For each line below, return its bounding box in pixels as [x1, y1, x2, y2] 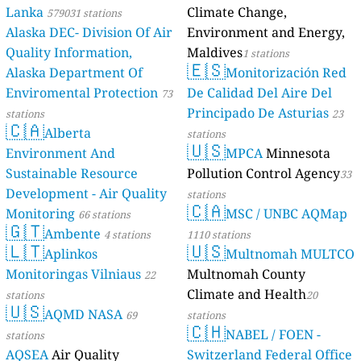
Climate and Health [187, 285, 306, 304]
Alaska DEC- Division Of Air [6, 23, 83, 42]
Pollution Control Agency [187, 164, 340, 183]
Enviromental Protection [6, 84, 159, 102]
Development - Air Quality [6, 185, 168, 203]
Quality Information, [6, 44, 133, 62]
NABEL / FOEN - [226, 326, 321, 344]
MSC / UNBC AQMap [226, 205, 347, 223]
